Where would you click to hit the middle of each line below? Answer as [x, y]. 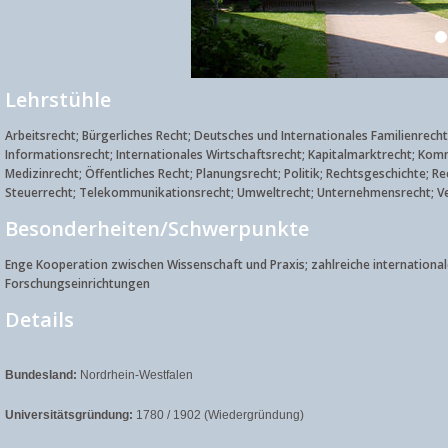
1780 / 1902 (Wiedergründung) [218, 415]
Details [39, 319]
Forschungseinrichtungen [77, 283]
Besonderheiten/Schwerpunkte [157, 228]
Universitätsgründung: [69, 415]
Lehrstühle [58, 99]
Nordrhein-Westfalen [135, 375]
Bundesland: [41, 375]
